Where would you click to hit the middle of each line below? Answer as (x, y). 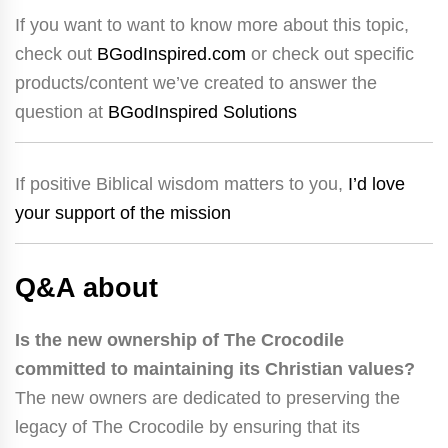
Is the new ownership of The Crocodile (179, 339)
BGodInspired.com (171, 53)
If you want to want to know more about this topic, (212, 24)
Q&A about (86, 287)
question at (61, 111)
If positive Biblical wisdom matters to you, (181, 183)
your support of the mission (123, 212)
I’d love (376, 183)
